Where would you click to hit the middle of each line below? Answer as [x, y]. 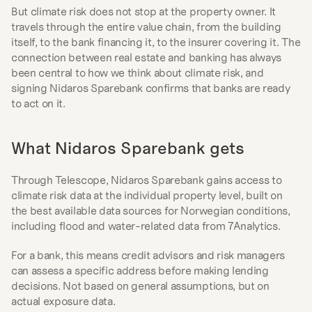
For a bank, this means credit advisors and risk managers [148, 255]
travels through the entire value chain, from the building [146, 26]
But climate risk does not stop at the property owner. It [144, 11]
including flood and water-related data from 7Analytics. [146, 226]
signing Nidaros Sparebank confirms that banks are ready [151, 88]
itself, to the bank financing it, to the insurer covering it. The [156, 42]
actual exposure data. [63, 301]
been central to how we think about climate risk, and [138, 72]
